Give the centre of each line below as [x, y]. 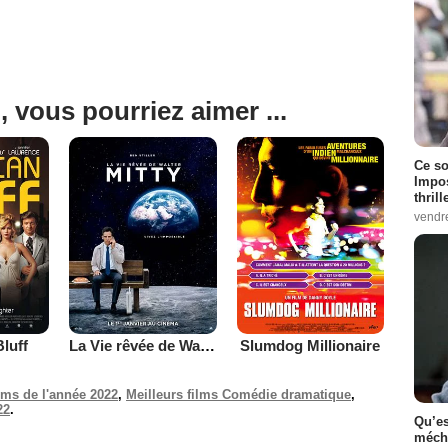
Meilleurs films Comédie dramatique [238, 394]
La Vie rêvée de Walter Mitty [207, 345]
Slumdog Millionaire [310, 345]
